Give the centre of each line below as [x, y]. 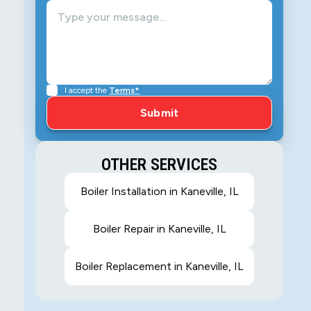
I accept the [87, 91]
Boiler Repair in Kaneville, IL [159, 229]
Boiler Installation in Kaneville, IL [159, 192]
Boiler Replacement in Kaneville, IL [160, 267]
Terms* [125, 91]
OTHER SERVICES [160, 165]
